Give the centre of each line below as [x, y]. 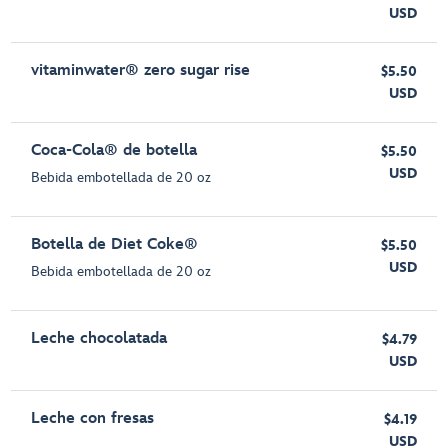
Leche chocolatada [99, 339]
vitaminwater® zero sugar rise [141, 71]
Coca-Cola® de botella [114, 151]
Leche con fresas [93, 419]
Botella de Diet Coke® [115, 245]
